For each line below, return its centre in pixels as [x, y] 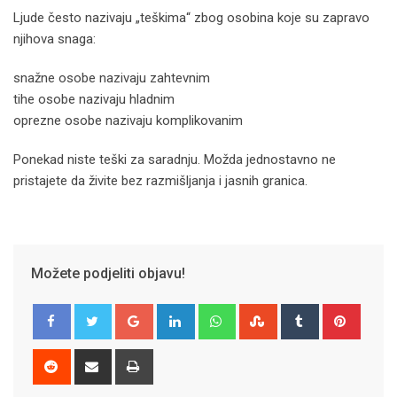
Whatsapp [262, 313]
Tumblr [336, 313]
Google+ [175, 313]
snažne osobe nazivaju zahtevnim [112, 78]
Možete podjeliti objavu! [108, 273]
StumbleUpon [313, 313]
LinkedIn [216, 313]
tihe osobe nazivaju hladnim [94, 99]
